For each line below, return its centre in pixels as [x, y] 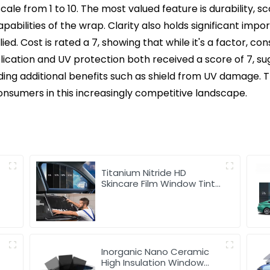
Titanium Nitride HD [144, 173]
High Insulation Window [153, 262]
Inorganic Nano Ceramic [155, 251]
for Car [117, 195]
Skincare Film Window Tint [159, 184]
